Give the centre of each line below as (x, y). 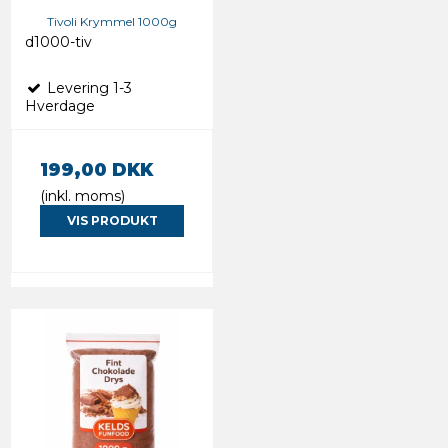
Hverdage (60, 105)
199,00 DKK (96, 169)
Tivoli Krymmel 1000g (112, 21)
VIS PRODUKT (112, 220)
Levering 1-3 (87, 87)
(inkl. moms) (82, 195)
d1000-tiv (58, 41)
